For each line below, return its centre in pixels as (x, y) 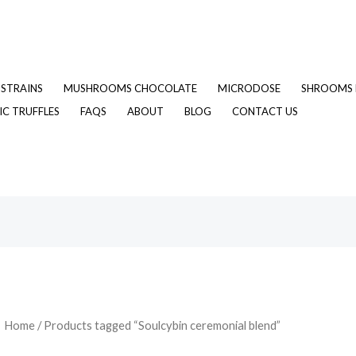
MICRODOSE (249, 88)
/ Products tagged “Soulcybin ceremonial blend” (157, 325)
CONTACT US (265, 111)
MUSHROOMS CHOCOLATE (130, 88)
